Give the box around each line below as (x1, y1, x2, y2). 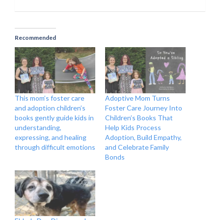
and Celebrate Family (105, 142, 169, 151)
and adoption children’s (15, 103, 85, 112)
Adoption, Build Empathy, (105, 133, 182, 141)
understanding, (15, 123, 61, 132)
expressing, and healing (15, 133, 86, 141)
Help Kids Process (105, 123, 161, 132)
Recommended (15, 33, 56, 41)
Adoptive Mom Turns (105, 93, 170, 102)
